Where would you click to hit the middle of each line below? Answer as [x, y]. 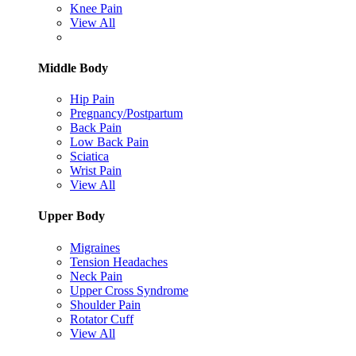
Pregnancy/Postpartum [126, 114]
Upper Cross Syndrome [129, 290]
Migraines [95, 247]
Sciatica [89, 157]
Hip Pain [92, 99]
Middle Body [73, 68]
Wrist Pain [96, 171]
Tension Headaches [119, 261]
